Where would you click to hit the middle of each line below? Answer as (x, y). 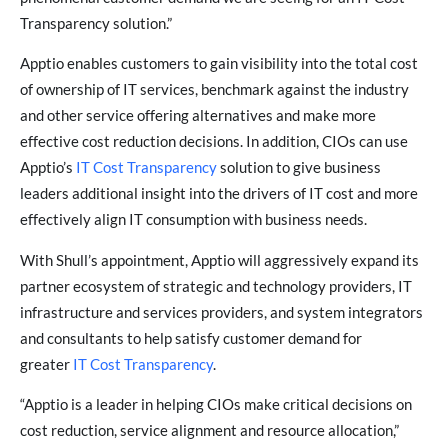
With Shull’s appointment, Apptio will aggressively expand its (219, 260)
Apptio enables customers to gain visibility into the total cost (219, 64)
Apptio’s (48, 168)
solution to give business (299, 168)
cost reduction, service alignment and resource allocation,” (209, 431)
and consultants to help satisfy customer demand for (191, 338)
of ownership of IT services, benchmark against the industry (214, 90)
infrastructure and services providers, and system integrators (221, 312)
